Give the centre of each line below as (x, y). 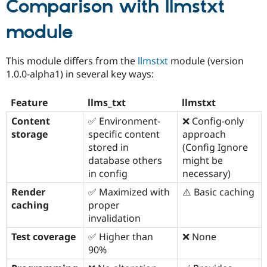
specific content (124, 134)
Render (28, 192)
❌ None (199, 237)
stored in (108, 148)
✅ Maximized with (129, 192)
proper (104, 205)
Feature (29, 103)
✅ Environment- (124, 121)
